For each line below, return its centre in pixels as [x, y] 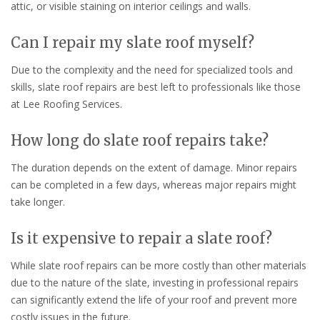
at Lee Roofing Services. [66, 104]
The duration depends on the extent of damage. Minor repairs [154, 167]
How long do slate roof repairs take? [140, 140]
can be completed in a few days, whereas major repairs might [154, 184]
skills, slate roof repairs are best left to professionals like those [156, 86]
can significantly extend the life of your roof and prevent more [154, 299]
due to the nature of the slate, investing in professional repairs [155, 282]
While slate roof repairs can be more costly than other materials [159, 265]
